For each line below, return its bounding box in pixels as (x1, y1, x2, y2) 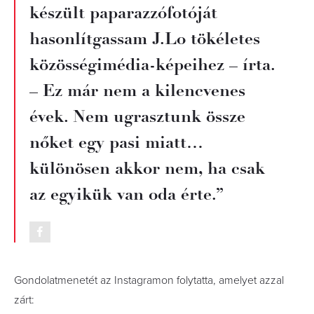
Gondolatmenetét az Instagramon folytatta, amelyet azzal (14, 273, 284, 288)
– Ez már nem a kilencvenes (29, 80, 245, 102)
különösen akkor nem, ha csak (29, 158, 265, 179)
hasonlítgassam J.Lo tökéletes (29, 28, 260, 50)
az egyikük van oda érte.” (29, 184, 224, 205)
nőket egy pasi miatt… (29, 132, 203, 153)
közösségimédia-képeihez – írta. (29, 54, 275, 76)
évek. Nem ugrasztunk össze (29, 106, 245, 128)
